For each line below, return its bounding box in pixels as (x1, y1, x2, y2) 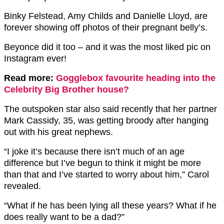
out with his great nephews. (4, 127, 113, 137)
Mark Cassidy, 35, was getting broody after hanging (4, 115, 208, 125)
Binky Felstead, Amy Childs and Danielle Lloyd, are (4, 11, 207, 21)
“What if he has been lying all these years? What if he (4, 200, 216, 210)
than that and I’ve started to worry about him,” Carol (4, 169, 209, 179)
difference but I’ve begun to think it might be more (4, 158, 201, 168)
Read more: (4, 73, 56, 83)
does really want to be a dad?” (4, 212, 124, 222)
